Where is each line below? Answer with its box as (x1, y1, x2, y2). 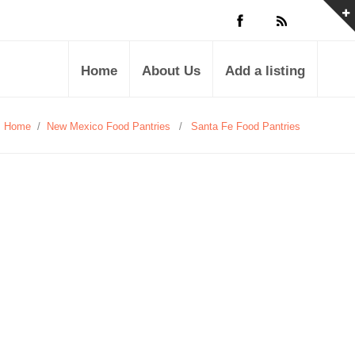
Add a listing (225, 63, 305, 78)
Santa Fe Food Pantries (191, 120, 300, 132)
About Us (142, 63, 200, 78)
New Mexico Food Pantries (47, 120, 170, 132)
